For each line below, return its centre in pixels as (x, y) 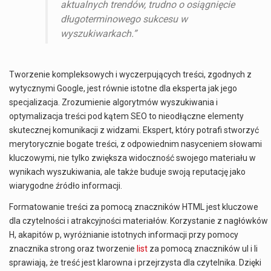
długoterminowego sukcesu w (124, 19)
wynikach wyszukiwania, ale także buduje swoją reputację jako (127, 171)
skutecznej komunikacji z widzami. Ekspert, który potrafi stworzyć (134, 130)
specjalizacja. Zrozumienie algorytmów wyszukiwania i (113, 102)
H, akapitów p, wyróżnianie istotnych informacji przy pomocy (124, 235)
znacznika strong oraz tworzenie (73, 249)
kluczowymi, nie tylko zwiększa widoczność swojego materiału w (132, 158)
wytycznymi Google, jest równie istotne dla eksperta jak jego (123, 88)
